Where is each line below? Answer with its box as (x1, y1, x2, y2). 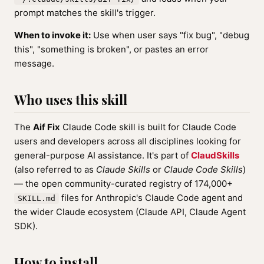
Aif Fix (33, 121, 60, 133)
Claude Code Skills (164, 164, 243, 175)
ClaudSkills (191, 150, 239, 161)
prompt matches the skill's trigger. (14, 7, 156, 18)
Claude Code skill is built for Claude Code (60, 121, 236, 133)
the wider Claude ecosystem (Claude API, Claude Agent (14, 206, 246, 217)
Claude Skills (96, 164, 150, 175)
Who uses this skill (14, 91, 127, 108)
